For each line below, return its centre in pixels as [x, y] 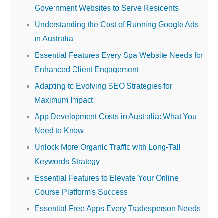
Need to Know [59, 131]
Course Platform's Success [81, 192]
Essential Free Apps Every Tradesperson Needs [118, 209]
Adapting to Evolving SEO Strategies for [103, 86]
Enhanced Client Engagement [87, 69]
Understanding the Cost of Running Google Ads [117, 25]
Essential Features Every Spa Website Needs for [119, 55]
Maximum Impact [64, 100]
